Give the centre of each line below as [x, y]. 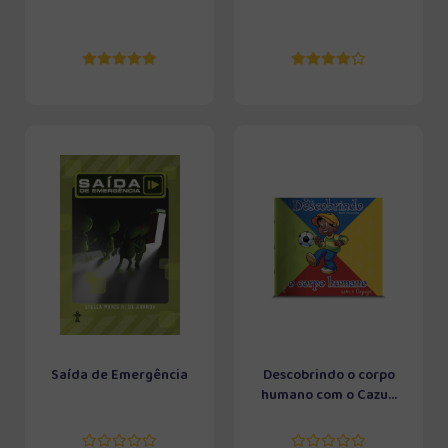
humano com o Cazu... [328, 395]
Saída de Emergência [119, 375]
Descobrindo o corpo [328, 375]
